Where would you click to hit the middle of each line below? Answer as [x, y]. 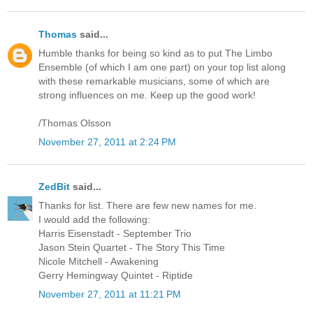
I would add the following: [94, 220]
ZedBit [54, 187]
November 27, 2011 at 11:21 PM [110, 294]
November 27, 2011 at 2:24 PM [107, 141]
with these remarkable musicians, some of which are [154, 81]
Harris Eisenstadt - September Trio [115, 234]
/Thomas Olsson [75, 123]
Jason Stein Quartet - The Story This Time [132, 248]
